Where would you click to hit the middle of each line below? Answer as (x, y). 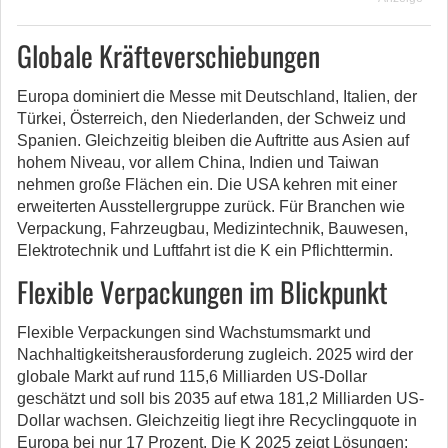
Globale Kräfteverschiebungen (168, 55)
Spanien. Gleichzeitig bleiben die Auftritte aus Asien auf (213, 140)
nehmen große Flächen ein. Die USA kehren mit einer (207, 184)
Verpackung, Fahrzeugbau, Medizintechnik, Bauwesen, (212, 228)
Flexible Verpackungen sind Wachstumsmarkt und (194, 332)
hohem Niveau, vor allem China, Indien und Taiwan (198, 162)
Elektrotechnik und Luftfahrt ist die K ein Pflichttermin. (205, 250)
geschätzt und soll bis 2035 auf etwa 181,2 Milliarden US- (220, 398)
